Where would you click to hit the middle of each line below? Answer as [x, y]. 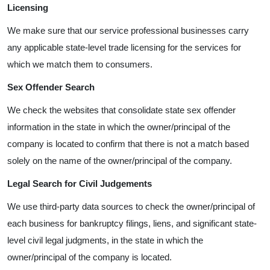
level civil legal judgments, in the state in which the [105, 240]
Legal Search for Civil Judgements [80, 184]
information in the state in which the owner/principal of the [119, 127]
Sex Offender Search [51, 87]
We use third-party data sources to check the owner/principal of [131, 206]
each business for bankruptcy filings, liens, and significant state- [132, 223]
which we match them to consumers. [80, 64]
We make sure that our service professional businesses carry [128, 30]
